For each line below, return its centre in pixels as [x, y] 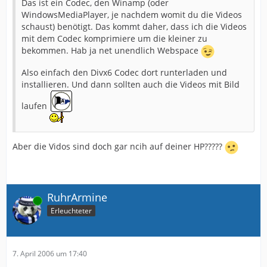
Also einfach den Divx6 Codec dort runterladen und [124, 72]
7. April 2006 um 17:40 [50, 254]
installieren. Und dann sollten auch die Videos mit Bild [131, 84]
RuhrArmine [77, 197]
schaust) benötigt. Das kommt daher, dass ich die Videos [134, 26]
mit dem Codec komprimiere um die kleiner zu [114, 38]
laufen [35, 105]
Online [23, 200]
